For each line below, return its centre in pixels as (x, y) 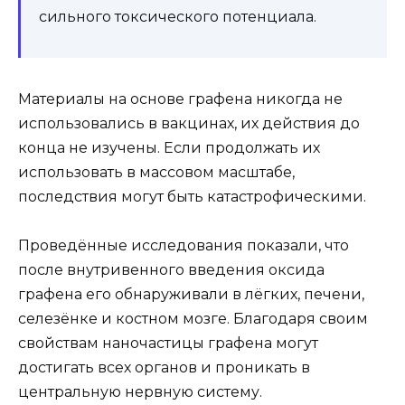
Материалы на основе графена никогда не (180, 99)
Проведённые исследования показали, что (184, 246)
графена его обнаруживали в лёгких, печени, (191, 295)
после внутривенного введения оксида (171, 270)
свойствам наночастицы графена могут (168, 344)
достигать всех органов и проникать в (164, 368)
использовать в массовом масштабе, (156, 173)
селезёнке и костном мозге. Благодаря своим (193, 319)
